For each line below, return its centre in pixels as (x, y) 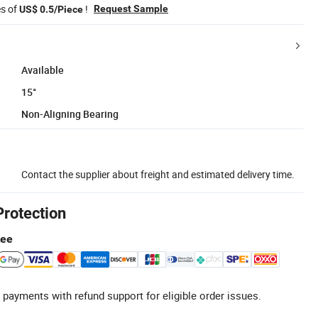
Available (43, 70)
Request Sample (131, 8)
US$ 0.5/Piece (51, 9)
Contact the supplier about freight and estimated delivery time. (158, 174)
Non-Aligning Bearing (70, 114)
